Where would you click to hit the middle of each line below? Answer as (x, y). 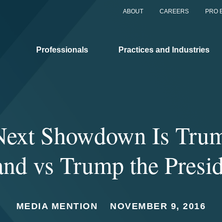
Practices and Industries (164, 50)
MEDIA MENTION (57, 206)
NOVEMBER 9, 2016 (158, 206)
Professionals (62, 50)
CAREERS (174, 11)
